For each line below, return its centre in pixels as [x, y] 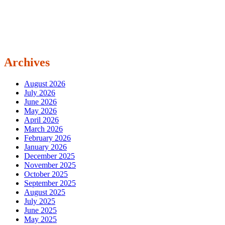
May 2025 [40, 219]
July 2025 [40, 201]
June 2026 [40, 102]
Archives [27, 63]
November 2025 [50, 165]
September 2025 [50, 183]
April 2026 [41, 120]
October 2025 [46, 174]
